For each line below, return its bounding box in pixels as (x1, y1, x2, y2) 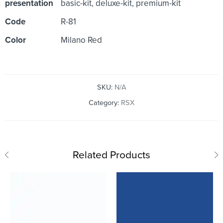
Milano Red (61, 34, 102, 45)
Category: (89, 98, 121, 107)
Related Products (73, 148, 150, 161)
